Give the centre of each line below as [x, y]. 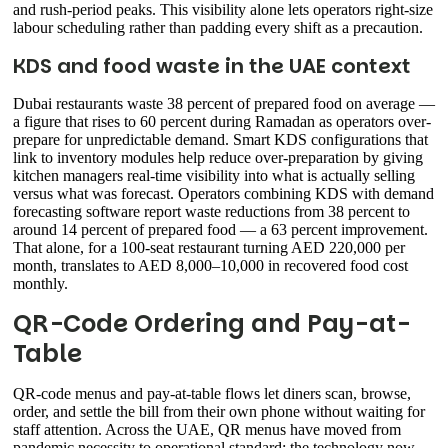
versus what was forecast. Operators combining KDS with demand [223, 194]
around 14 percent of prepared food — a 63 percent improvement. [220, 230]
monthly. [40, 284]
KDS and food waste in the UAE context [212, 66]
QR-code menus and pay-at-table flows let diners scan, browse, [212, 394]
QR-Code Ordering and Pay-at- [211, 324]
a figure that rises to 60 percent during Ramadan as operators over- [222, 122]
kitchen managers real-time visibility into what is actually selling [214, 176]
